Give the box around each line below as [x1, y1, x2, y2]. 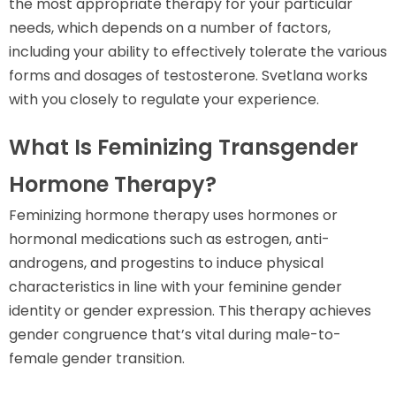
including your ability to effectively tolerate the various [9, 41, 387, 62]
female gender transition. [9, 347, 185, 369]
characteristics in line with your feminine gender [9, 276, 342, 297]
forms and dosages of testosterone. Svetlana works [9, 65, 368, 86]
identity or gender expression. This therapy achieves [9, 300, 371, 321]
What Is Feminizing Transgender [9, 132, 358, 162]
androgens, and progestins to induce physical [9, 252, 324, 273]
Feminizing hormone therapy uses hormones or [9, 204, 338, 225]
